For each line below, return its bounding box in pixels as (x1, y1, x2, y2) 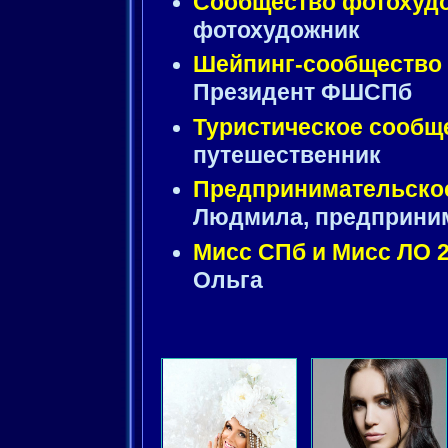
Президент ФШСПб (193, 80, 412, 106)
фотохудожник (193, 17, 360, 43)
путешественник (193, 142, 381, 168)
